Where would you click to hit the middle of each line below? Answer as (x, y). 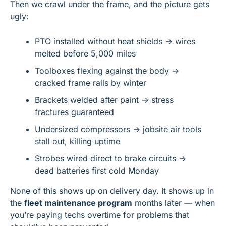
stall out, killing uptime (77, 142)
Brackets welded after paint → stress (104, 100)
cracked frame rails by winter (91, 83)
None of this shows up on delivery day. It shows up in (112, 191)
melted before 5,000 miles (85, 54)
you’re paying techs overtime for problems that (100, 215)
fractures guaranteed (74, 112)
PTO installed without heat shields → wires (115, 42)
